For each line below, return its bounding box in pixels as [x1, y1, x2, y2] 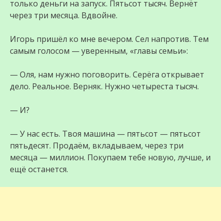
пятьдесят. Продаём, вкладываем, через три [10, 140, 184, 151]
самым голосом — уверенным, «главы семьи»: [10, 45, 188, 57]
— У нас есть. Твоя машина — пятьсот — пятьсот [10, 128, 201, 140]
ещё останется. [10, 164, 68, 175]
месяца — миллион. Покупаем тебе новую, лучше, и [10, 152, 211, 163]
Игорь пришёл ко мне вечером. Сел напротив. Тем [10, 34, 209, 45]
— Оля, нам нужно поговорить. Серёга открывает [10, 69, 204, 80]
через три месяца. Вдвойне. [10, 10, 117, 21]
